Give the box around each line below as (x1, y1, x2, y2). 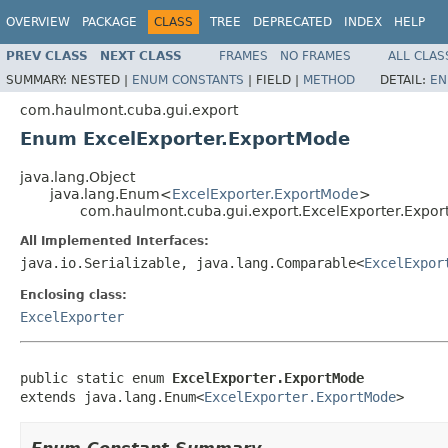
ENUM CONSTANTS (132, 72, 244, 87)
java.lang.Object (20, 168, 135, 185)
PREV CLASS (6, 48, 88, 63)
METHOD (303, 72, 355, 87)
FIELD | (256, 72, 303, 87)
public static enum (20, 369, 172, 386)
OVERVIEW (6, 15, 70, 29)
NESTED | (71, 72, 132, 87)
